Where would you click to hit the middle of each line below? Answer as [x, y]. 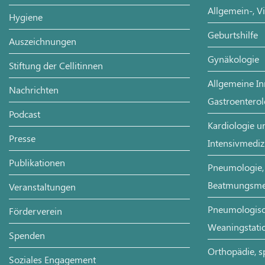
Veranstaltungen [42, 187]
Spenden [27, 235]
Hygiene [26, 17]
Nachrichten [34, 90]
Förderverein [35, 211]
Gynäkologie [233, 59]
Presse [22, 138]
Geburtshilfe [233, 35]
